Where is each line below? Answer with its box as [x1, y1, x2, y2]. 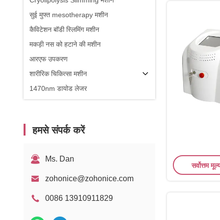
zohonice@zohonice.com [45, 174, 134, 183]
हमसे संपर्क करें [32, 125, 85, 136]
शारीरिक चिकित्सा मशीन [29, 70, 87, 78]
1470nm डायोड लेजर [29, 84, 87, 92]
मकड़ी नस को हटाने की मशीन [29, 40, 101, 48]
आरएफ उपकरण [29, 55, 68, 63]
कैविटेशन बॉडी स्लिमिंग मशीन [29, 26, 99, 33]
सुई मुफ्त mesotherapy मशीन [29, 11, 108, 19]
